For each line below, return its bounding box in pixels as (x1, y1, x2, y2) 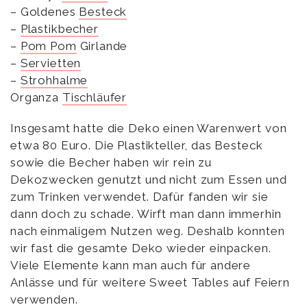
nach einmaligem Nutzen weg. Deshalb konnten (10, 224, 285, 238)
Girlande (76, 39, 128, 53)
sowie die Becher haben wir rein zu (10, 156, 212, 170)
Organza (10, 90, 62, 105)
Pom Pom (20, 39, 77, 53)
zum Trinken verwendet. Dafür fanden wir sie (10, 190, 269, 204)
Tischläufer (62, 90, 127, 105)
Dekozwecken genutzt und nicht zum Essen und (10, 173, 287, 187)
